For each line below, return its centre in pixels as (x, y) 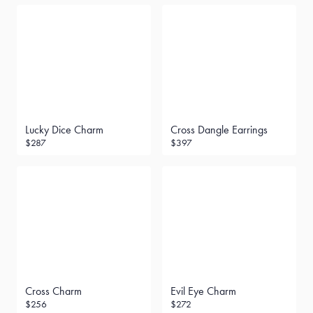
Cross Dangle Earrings (219, 130)
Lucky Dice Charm (64, 130)
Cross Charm (53, 291)
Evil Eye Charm (203, 291)
